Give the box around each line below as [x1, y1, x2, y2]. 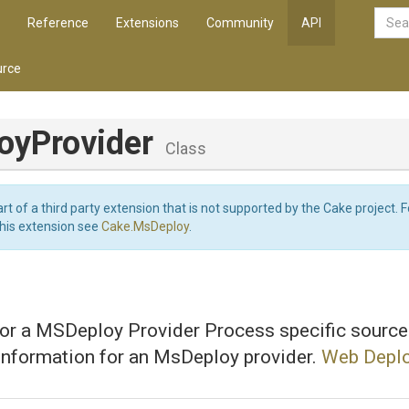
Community [206, 16, 274, 30]
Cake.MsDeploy [101, 219, 189, 234]
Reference [27, 16, 89, 30]
